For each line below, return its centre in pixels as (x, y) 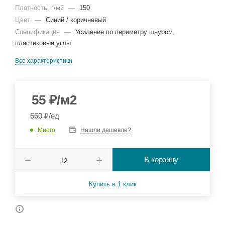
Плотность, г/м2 (40, 8)
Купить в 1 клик (113, 184)
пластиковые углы (43, 43)
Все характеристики (44, 61)
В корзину (161, 159)
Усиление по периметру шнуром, (125, 32)
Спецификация (38, 32)
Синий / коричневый (76, 20)
